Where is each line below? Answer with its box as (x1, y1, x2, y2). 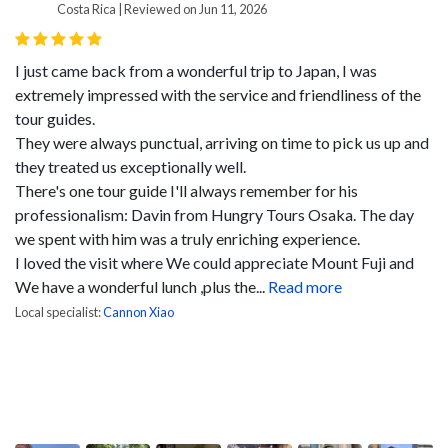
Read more (268, 277, 342, 297)
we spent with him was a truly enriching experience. (15, 229, 360, 249)
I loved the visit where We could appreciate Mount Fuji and (15, 253, 414, 273)
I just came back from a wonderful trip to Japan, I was (15, 61, 377, 81)
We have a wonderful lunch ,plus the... (15, 277, 265, 297)
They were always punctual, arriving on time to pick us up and (15, 133, 429, 153)
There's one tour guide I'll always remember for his (15, 181, 358, 201)
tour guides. (15, 109, 95, 129)
